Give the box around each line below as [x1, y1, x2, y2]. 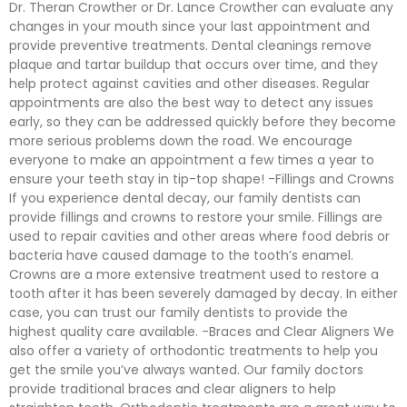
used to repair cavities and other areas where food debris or [9, 227, 390, 245]
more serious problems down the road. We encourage [9, 132, 352, 150]
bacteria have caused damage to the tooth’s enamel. [9, 246, 353, 264]
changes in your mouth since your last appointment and [9, 17, 370, 35]
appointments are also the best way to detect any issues [9, 94, 373, 112]
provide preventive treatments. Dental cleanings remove [9, 36, 372, 55]
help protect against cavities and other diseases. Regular [9, 74, 370, 93]
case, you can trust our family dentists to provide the [9, 303, 348, 322]
